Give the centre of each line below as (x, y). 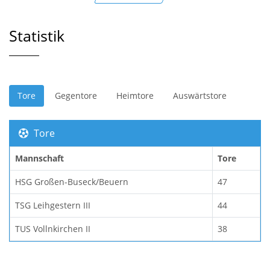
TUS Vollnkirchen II (53, 228)
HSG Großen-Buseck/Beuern (72, 181)
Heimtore (135, 95)
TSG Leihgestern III (53, 205)
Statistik (37, 36)
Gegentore (76, 95)
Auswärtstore (200, 95)
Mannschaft (39, 158)
